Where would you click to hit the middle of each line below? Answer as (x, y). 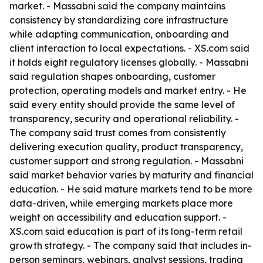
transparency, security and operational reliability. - (124, 119)
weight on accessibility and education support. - (118, 217)
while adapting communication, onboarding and (119, 34)
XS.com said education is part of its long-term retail (126, 231)
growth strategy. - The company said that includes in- (131, 245)
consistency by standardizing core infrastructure (119, 20)
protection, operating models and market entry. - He (128, 90)
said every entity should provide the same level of (122, 104)
